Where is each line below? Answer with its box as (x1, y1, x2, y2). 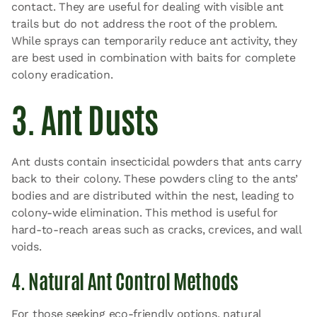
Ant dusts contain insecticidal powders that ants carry (11, 155, 301, 168)
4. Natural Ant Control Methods (11, 267, 238, 293)
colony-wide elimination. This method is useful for (11, 206, 279, 219)
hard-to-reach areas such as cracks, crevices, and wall (11, 223, 301, 236)
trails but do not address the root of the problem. (11, 17, 278, 30)
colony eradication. (11, 68, 113, 81)
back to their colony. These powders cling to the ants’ (11, 172, 298, 185)
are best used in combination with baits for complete (11, 51, 296, 64)
